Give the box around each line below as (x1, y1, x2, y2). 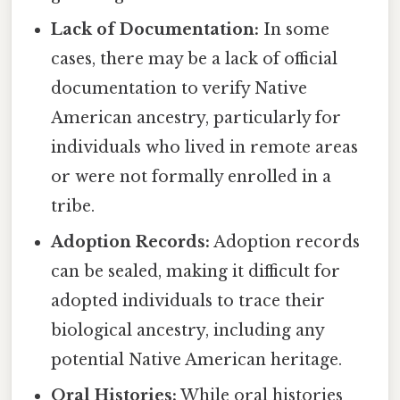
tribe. (51, 196, 96, 217)
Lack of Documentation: (51, 20, 260, 40)
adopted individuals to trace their (51, 291, 326, 312)
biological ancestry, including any (51, 321, 325, 341)
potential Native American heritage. (51, 350, 343, 371)
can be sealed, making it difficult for (51, 262, 341, 282)
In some (259, 20, 330, 40)
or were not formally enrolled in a (51, 167, 332, 187)
